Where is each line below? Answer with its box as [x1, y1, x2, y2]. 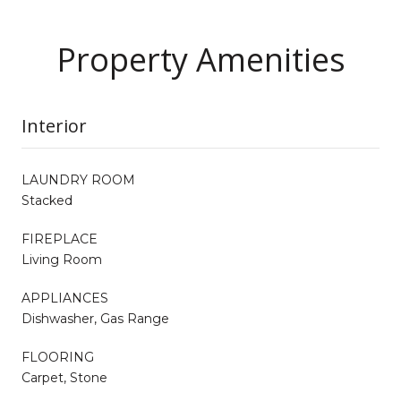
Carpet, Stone [21, 369, 107, 386]
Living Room [21, 251, 102, 268]
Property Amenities [55, 37, 346, 81]
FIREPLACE [21, 230, 98, 247]
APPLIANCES [21, 289, 108, 306]
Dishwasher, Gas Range [21, 310, 169, 327]
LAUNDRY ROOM [21, 171, 135, 188]
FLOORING [21, 348, 94, 365]
